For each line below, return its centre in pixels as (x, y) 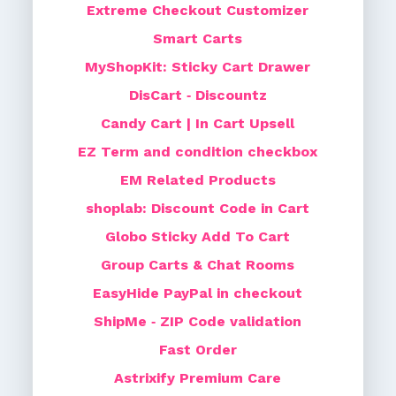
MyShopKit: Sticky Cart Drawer (198, 67)
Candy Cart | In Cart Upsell (198, 124)
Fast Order (198, 350)
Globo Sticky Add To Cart (198, 237)
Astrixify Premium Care (198, 378)
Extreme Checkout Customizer (198, 11)
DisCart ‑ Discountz (198, 95)
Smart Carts (198, 39)
